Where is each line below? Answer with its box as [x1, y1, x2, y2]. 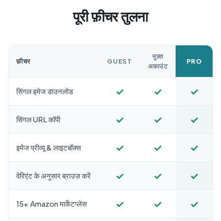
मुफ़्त [152, 52, 163, 60]
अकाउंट [148, 62, 168, 70]
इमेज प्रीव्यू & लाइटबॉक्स [16, 143, 81, 152]
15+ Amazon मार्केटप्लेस [16, 199, 87, 208]
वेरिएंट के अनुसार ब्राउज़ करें [16, 171, 91, 180]
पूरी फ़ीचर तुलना [73, 8, 148, 26]
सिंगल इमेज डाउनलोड [16, 86, 73, 96]
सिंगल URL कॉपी [16, 114, 60, 124]
